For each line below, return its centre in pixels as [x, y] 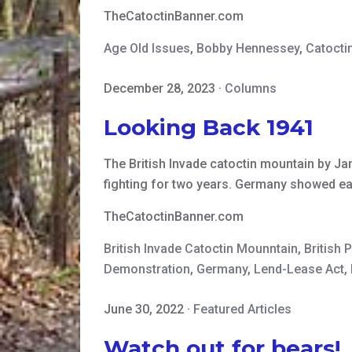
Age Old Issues [147, 49]
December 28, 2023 [159, 89]
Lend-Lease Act [299, 269]
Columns [251, 89]
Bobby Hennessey [248, 49]
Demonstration [147, 269]
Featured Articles [242, 310]
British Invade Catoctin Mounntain [201, 249]
